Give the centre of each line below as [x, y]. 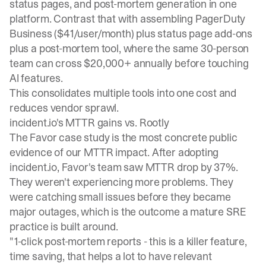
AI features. [36, 78]
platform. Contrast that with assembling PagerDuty [128, 19]
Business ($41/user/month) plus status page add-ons [131, 34]
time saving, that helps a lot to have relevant [111, 256]
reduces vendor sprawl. [64, 108]
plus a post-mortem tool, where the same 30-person [129, 48]
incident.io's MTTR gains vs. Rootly [89, 123]
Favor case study [70, 137]
